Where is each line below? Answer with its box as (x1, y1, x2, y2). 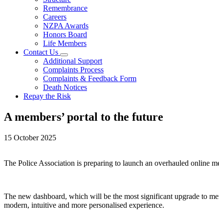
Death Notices (43, 83, 87, 91)
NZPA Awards (43, 22, 88, 30)
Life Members (43, 39, 87, 47)
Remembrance (43, 4, 88, 12)
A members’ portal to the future (4, 110, 163, 123)
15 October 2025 (4, 133, 56, 142)
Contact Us (23, 48, 58, 56)
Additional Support (43, 57, 102, 65)
